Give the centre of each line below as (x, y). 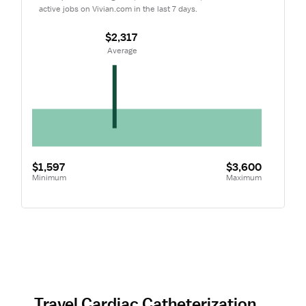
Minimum (49, 177)
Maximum (244, 177)
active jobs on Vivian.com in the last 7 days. (118, 9)
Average (123, 51)
